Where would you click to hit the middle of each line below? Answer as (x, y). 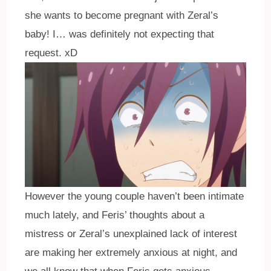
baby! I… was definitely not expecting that (120, 34)
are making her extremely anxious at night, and (131, 252)
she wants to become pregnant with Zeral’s (122, 16)
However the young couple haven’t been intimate (135, 196)
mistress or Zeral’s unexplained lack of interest (131, 233)
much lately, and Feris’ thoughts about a (115, 215)
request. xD (51, 53)
